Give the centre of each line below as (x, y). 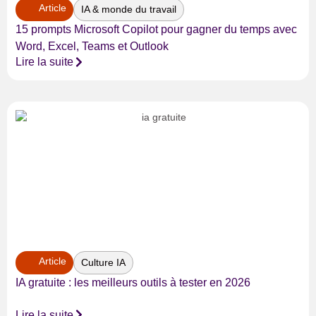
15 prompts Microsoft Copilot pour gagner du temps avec (156, 30)
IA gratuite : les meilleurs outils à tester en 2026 (133, 282)
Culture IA (103, 262)
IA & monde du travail (128, 10)
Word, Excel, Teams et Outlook (92, 47)
